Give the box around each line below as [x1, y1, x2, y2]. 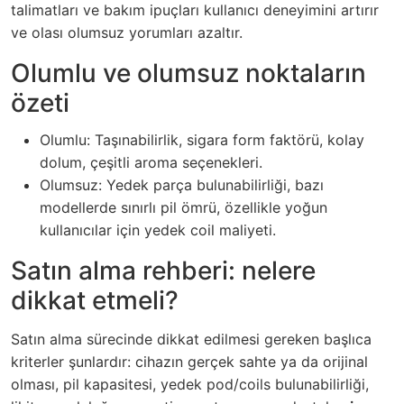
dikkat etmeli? [11, 284, 179, 316]
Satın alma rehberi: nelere [11, 254, 316, 286]
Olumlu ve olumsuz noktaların [11, 57, 366, 88]
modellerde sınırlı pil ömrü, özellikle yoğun [40, 197, 327, 216]
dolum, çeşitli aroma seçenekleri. [40, 152, 262, 171]
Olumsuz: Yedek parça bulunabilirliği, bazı [40, 175, 324, 194]
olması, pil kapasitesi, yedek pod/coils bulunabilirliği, [11, 374, 369, 393]
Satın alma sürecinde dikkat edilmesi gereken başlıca [11, 329, 372, 348]
